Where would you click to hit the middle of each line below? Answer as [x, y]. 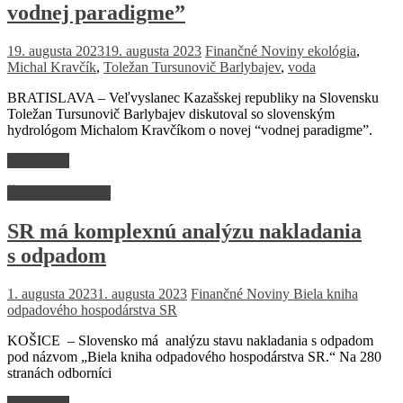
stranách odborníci [59, 372]
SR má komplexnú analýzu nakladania [184, 231]
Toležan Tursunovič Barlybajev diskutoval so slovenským [171, 114]
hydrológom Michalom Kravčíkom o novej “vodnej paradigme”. [190, 130]
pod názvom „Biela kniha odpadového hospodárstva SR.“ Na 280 [194, 356]
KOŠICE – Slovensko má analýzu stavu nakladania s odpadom [190, 340]
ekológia [332, 51]
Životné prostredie [59, 193]
